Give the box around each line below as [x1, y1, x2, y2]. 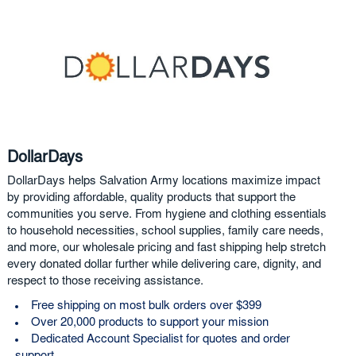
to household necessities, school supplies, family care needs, [6, 225, 323, 238]
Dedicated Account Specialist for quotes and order [30, 333, 290, 346]
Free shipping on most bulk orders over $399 [30, 300, 261, 312]
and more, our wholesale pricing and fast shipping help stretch [6, 242, 326, 254]
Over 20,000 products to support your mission [30, 316, 269, 329]
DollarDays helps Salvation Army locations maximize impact [6, 175, 320, 188]
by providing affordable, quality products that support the [6, 192, 296, 204]
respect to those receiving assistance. [6, 275, 203, 288]
